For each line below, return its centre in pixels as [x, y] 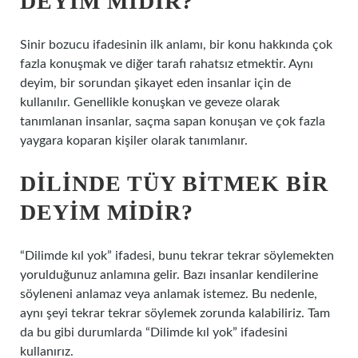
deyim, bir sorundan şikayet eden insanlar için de [155, 83]
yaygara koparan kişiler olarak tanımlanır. [134, 141]
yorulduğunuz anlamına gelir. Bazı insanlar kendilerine [169, 275]
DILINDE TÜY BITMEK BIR [174, 183]
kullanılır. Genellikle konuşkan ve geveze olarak [150, 102]
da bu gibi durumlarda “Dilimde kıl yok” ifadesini [154, 332]
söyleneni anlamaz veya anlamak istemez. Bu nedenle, [169, 294]
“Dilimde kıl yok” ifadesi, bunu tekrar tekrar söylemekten [177, 256]
